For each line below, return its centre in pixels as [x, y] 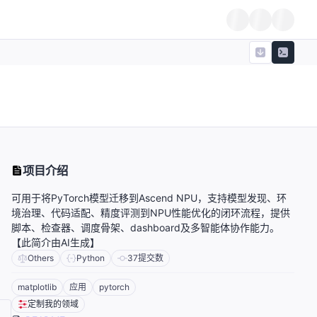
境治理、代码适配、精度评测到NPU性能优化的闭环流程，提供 [151, 213]
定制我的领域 [53, 304]
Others [41, 258]
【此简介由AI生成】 [56, 243]
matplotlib [37, 287]
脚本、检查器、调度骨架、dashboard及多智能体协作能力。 [145, 228]
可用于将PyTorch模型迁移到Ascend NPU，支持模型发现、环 [149, 198]
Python [91, 258]
